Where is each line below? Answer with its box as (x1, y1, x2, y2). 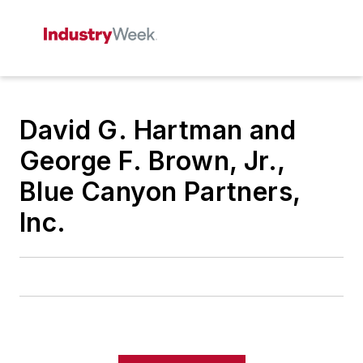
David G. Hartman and (19, 114, 296, 146)
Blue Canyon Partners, (19, 176, 301, 207)
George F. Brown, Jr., (19, 145, 285, 177)
